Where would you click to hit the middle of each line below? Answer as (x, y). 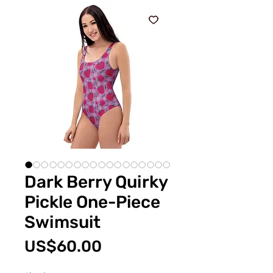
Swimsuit (62, 222)
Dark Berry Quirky (96, 182)
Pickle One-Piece (92, 202)
